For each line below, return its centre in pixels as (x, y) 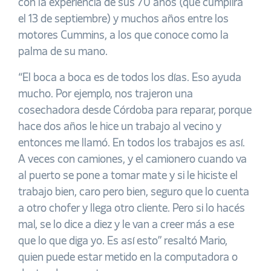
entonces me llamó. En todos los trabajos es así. (132, 143)
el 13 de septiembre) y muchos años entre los (123, 19)
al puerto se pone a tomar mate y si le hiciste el (128, 176)
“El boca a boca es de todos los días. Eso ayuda (130, 78)
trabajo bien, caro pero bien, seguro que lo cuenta (134, 192)
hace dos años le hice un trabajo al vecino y (120, 127)
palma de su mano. (63, 52)
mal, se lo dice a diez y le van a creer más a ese (126, 225)
